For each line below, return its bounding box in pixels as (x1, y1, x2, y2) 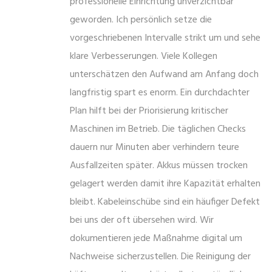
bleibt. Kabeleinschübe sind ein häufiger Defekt (70, 194, 260, 211)
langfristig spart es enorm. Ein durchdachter (70, 85, 250, 101)
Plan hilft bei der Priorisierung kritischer (70, 103, 228, 120)
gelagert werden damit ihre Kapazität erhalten (70, 176, 260, 192)
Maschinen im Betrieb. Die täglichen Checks (70, 121, 246, 138)
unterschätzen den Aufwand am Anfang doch (70, 67, 259, 83)
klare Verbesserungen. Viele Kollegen (70, 49, 217, 65)
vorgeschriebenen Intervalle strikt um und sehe (70, 30, 260, 47)
